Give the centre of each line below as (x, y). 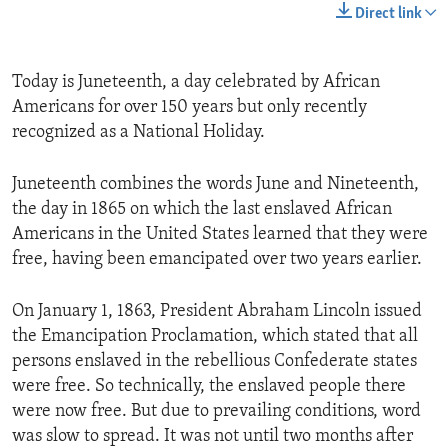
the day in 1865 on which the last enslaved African (202, 210)
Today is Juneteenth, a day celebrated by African (196, 83)
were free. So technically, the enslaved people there (209, 387)
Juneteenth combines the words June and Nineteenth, (215, 185)
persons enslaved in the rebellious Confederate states (214, 362)
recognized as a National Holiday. (138, 133)
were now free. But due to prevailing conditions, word (216, 412)
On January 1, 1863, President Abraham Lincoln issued (217, 312)
